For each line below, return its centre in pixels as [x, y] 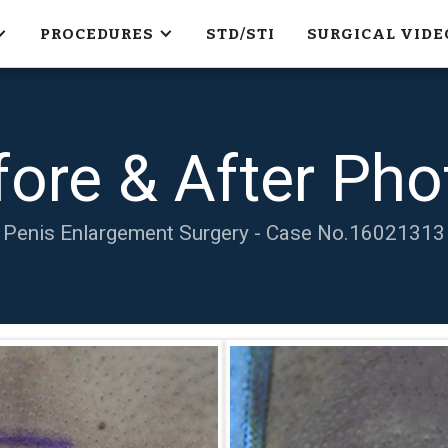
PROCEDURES [96, 33]
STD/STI [240, 33]
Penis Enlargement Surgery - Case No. [176, 233]
